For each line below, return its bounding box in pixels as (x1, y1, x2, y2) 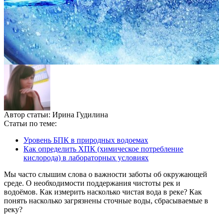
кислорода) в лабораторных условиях (23, 153, 149, 162)
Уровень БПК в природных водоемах (23, 136, 148, 145)
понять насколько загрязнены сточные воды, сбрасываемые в (4, 197, 208, 205)
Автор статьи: (4, 110, 52, 119)
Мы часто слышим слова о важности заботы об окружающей (4, 170, 207, 179)
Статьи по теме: (4, 119, 57, 128)
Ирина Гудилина (52, 110, 108, 119)
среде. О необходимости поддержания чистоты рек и (4, 179, 180, 188)
